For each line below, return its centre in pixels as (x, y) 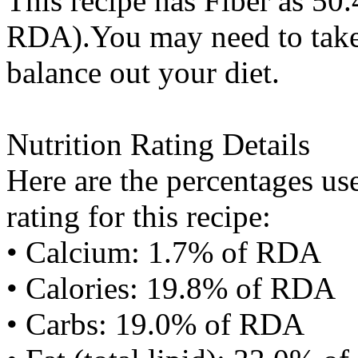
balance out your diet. (143, 72)
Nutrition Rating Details (158, 144)
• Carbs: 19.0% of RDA (155, 324)
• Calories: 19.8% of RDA (171, 288)
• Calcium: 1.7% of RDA (164, 252)
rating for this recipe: (139, 216)
